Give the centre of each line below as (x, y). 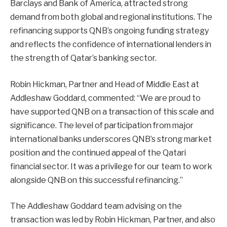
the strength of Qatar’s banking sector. (83, 58)
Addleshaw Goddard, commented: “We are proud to (105, 98)
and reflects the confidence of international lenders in (111, 45)
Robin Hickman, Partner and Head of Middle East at (105, 84)
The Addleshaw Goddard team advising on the (96, 206)
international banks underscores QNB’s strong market (111, 139)
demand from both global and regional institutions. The (111, 17)
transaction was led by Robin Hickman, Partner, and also (113, 220)
